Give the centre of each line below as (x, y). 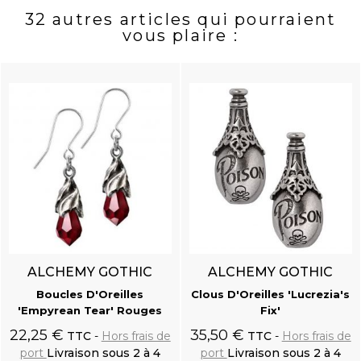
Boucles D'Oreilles (90, 295)
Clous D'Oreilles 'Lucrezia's (271, 295)
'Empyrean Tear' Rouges (90, 311)
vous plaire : (180, 35)
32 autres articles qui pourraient (180, 19)
